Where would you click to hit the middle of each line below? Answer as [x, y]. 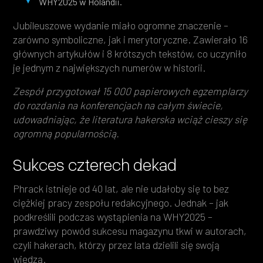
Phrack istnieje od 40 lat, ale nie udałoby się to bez [121, 189]
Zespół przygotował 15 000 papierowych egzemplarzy [131, 91]
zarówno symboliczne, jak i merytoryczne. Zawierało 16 [131, 39]
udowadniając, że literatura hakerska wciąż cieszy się [130, 119]
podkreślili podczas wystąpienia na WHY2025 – [113, 217]
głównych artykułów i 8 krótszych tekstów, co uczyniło [130, 53]
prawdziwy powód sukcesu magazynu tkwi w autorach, [130, 231]
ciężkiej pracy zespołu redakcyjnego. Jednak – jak [121, 203]
